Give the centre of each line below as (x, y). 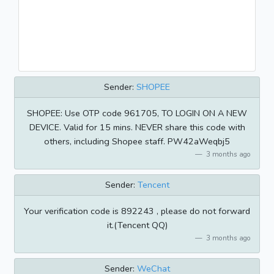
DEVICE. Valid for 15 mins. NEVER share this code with (137, 128)
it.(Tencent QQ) (137, 225)
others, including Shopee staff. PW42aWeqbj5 (137, 142)
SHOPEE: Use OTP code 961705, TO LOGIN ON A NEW (137, 113)
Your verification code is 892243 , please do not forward (137, 211)
